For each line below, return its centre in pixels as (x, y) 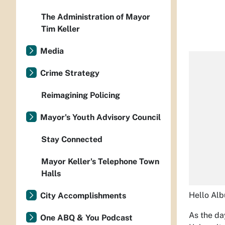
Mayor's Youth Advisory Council (100, 117)
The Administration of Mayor (96, 17)
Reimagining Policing (81, 95)
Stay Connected (72, 139)
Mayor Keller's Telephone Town (100, 161)
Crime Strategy (70, 73)
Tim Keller (61, 29)
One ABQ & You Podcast (86, 218)
